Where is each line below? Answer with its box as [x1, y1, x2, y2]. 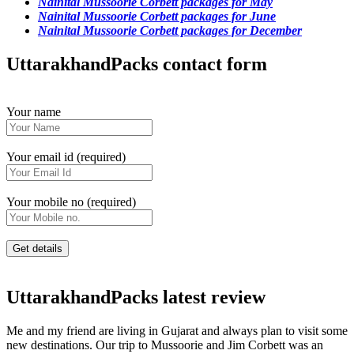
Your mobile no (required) [6, 194, 136, 209]
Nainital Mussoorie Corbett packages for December [38, 24, 302, 38]
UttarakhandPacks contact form [6, 53, 267, 74]
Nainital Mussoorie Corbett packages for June [38, 9, 276, 24]
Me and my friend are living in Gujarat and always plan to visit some [6, 323, 348, 337]
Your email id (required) [6, 149, 126, 164]
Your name [6, 104, 61, 119]
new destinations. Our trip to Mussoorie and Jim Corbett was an [6, 337, 323, 352]
